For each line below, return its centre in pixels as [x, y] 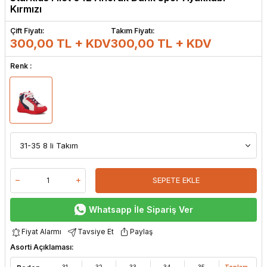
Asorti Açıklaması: [42, 247]
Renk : [21, 66]
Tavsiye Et [96, 232]
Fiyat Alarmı [41, 232]
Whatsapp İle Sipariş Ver [141, 209]
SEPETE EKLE [176, 180]
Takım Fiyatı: [133, 31]
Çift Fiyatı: [27, 31]
